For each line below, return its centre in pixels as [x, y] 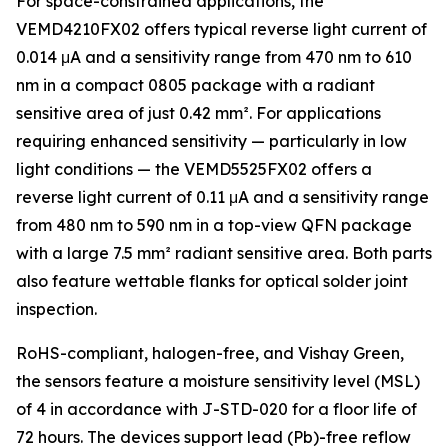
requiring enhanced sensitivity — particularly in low [211, 141]
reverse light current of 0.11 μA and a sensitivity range [222, 197]
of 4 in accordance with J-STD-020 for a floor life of [216, 409]
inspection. [56, 309]
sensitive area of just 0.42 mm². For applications [198, 113]
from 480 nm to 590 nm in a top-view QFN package [214, 225]
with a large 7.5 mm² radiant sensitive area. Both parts [224, 253]
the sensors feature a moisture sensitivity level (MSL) [218, 381]
